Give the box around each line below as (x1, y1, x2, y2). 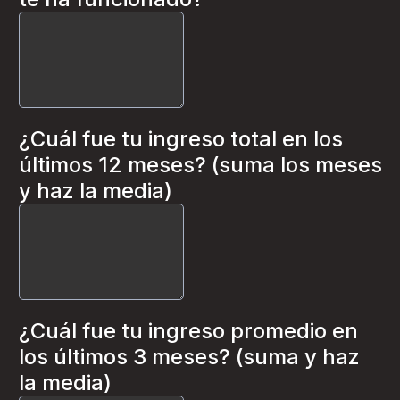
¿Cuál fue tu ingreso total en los (19, 126, 343, 152)
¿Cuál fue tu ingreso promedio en (19, 318, 358, 344)
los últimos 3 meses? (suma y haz (19, 344, 360, 370)
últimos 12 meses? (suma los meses (19, 152, 382, 178)
